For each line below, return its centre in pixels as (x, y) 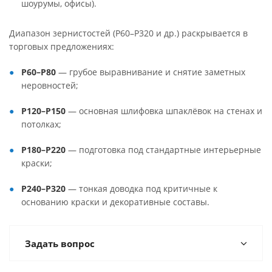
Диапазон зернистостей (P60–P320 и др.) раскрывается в (128, 33)
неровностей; (50, 85)
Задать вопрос (60, 243)
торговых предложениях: (62, 46)
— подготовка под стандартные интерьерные (163, 150)
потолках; (41, 124)
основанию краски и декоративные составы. (115, 202)
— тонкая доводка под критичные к (141, 189)
